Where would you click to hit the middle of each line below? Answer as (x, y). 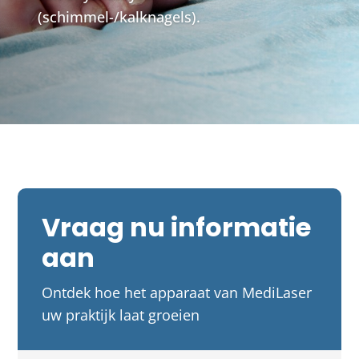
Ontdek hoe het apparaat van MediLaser (177, 293)
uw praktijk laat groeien (121, 315)
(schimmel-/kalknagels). (119, 17)
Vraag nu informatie (177, 228)
